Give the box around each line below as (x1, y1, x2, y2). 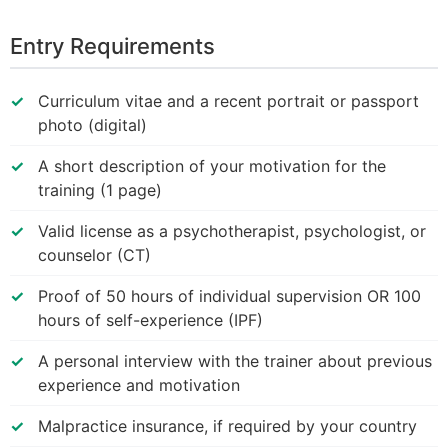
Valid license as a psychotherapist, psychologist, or (38, 220, 426, 241)
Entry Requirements (10, 32, 215, 59)
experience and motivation (38, 374, 240, 395)
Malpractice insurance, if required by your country (38, 415, 417, 436)
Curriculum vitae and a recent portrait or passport (38, 90, 419, 111)
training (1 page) (38, 179, 162, 200)
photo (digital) (38, 114, 147, 135)
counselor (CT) (38, 244, 151, 265)
